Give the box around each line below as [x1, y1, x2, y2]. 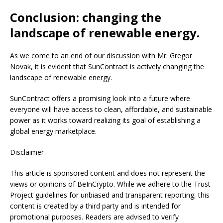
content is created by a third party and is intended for [10, 201, 181, 211]
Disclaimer [10, 147, 44, 157]
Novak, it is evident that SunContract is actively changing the [10, 62, 204, 72]
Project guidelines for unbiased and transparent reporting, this [10, 190, 210, 200]
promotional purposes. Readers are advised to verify [10, 212, 179, 222]
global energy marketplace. [10, 126, 97, 136]
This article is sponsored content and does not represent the [10, 168, 205, 178]
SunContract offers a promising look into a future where [10, 94, 190, 104]
